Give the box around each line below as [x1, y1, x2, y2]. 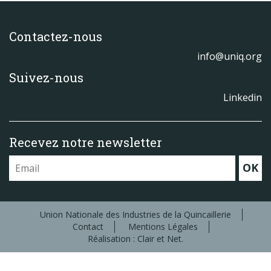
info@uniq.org [197, 50, 262, 63]
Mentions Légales [128, 221, 198, 232]
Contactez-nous [9, 28, 102, 44]
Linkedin [223, 91, 262, 104]
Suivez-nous [9, 70, 83, 85]
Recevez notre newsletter [9, 134, 162, 150]
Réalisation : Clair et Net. [88, 233, 183, 244]
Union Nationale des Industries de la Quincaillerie [39, 209, 231, 220]
